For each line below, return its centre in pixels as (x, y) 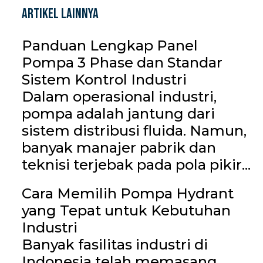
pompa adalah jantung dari (118, 113)
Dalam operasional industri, (119, 96)
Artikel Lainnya (60, 14)
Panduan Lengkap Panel (109, 45)
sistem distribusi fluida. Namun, (134, 130)
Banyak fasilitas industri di (114, 244)
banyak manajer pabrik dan (119, 147)
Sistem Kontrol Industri (104, 79)
